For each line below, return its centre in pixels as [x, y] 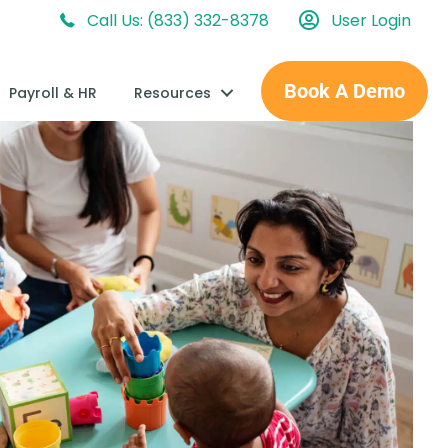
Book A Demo [344, 90]
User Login [371, 20]
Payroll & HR [53, 92]
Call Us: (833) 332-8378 [178, 20]
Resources [173, 92]
